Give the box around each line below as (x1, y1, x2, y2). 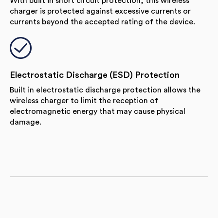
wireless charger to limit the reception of (10, 96, 158, 105)
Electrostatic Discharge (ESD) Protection (10, 70, 180, 79)
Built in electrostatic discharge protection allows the (10, 86, 200, 94)
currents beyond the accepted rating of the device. (10, 18, 195, 26)
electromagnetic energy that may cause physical (10, 107, 185, 115)
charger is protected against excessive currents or (10, 7, 191, 15)
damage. (10, 118, 41, 126)
